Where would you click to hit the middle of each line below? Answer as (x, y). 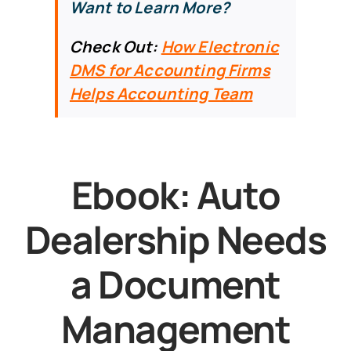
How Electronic (220, 46)
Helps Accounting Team (161, 93)
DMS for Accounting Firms (170, 70)
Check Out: (115, 46)
